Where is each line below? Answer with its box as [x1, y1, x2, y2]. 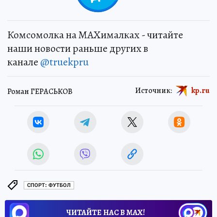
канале [7, 54, 40, 69]
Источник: [135, 85, 172, 96]
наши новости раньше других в [7, 41, 148, 56]
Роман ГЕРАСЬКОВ [7, 86, 73, 97]
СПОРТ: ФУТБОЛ [27, 182, 71, 189]
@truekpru [40, 54, 89, 69]
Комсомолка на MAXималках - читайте [7, 27, 183, 42]
